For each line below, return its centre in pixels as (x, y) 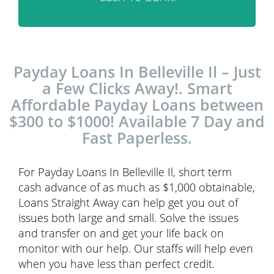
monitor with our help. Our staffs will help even (136, 248)
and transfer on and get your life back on (121, 233)
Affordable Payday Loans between (137, 105)
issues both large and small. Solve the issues (128, 218)
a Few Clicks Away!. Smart (137, 88)
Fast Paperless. (137, 138)
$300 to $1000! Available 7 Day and (137, 121)
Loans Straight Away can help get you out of (128, 202)
